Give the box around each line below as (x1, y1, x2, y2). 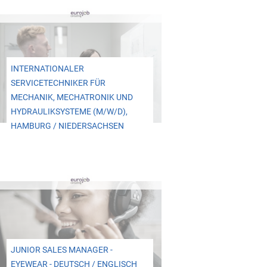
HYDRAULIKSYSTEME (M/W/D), (10, 106, 128, 117)
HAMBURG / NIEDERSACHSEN (10, 120, 124, 131)
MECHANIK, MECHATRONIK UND (10, 92, 133, 103)
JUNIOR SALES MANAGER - (10, 245, 113, 256)
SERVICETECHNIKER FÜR (10, 77, 105, 88)
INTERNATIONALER (10, 63, 84, 74)
